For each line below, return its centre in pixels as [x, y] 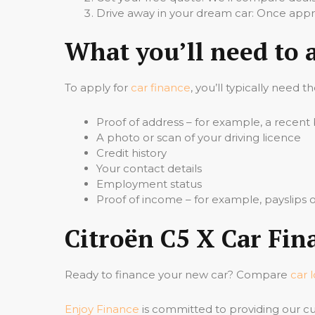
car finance [161, 88]
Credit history [131, 153]
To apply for [98, 88]
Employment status [149, 184]
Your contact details [149, 168]
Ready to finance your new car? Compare [178, 274]
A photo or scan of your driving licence [199, 137]
